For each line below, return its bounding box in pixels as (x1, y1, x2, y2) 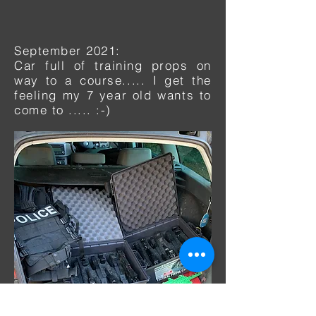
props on (151, 58, 212, 73)
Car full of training (14, 58, 143, 73)
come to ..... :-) (14, 102, 112, 117)
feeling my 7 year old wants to (14, 87, 212, 102)
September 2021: (14, 43, 121, 58)
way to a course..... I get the (14, 73, 212, 87)
